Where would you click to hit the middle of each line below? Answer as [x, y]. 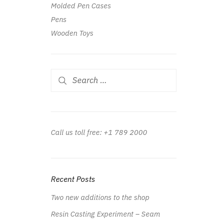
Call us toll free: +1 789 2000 [99, 132]
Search [62, 75]
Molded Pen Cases [81, 6]
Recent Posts [73, 179]
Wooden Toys [72, 33]
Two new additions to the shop [100, 197]
